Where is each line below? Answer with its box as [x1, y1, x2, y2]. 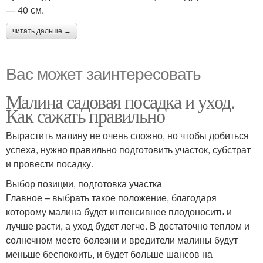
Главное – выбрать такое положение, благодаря [6, 190, 217, 204]
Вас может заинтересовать [6, 60, 201, 85]
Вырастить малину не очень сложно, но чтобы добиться [6, 128, 249, 142]
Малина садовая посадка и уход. [6, 88, 234, 114]
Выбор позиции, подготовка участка [6, 176, 162, 190]
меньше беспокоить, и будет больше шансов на [6, 247, 213, 261]
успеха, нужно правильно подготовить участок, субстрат [6, 142, 251, 156]
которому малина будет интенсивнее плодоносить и [6, 204, 232, 218]
